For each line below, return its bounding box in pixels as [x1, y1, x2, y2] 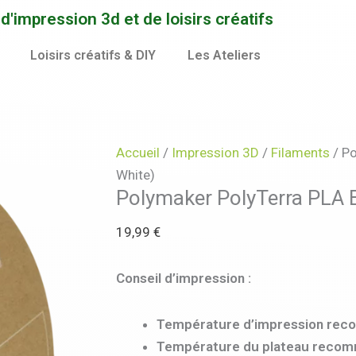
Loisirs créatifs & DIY [29, 48, 156, 63]
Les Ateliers [187, 48, 261, 63]
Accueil [115, 145, 160, 161]
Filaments [270, 145, 330, 161]
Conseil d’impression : [115, 269, 251, 286]
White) [115, 167, 155, 183]
